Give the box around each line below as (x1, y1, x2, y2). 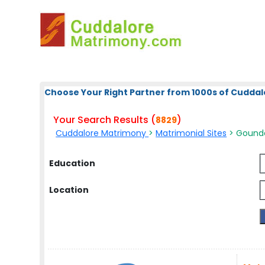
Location (49, 184, 89, 196)
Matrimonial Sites (156, 127, 227, 139)
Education (49, 157, 96, 169)
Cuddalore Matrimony (56, 127, 149, 139)
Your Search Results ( (53, 113, 156, 127)
